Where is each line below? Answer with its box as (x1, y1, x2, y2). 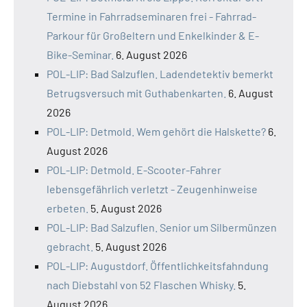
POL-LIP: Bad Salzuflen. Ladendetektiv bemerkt (47, 66, 273, 80)
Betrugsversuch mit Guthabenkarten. (47, 86, 226, 99)
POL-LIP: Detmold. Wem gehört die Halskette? (47, 124, 266, 138)
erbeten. (47, 201, 88, 214)
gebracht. (47, 239, 93, 253)
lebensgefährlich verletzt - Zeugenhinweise (47, 182, 258, 195)
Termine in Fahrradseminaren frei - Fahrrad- (47, 9, 256, 23)
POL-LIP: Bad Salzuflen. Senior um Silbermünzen (47, 220, 277, 234)
